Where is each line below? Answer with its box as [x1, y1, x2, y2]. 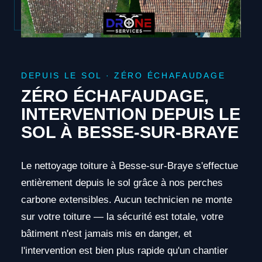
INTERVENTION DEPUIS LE [20, 104, 240, 123]
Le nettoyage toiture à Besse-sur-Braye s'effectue [20, 160, 238, 171]
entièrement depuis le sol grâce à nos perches [20, 177, 223, 188]
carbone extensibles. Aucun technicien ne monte [20, 194, 232, 205]
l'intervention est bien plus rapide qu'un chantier [20, 244, 228, 256]
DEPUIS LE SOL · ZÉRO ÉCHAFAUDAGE [20, 71, 226, 81]
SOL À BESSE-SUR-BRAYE [20, 122, 239, 142]
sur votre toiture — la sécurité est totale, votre [20, 211, 223, 222]
